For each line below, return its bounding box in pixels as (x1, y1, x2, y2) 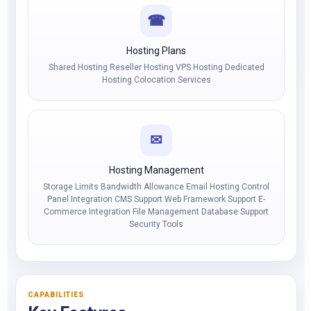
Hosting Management (108, 165, 204, 176)
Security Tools (129, 219, 183, 229)
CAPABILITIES (28, 291, 84, 299)
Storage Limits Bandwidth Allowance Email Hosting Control (43, 182, 269, 192)
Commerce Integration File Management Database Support (44, 207, 269, 217)
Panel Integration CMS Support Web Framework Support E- (47, 194, 265, 204)
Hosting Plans (126, 45, 186, 56)
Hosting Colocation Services (101, 75, 211, 85)
